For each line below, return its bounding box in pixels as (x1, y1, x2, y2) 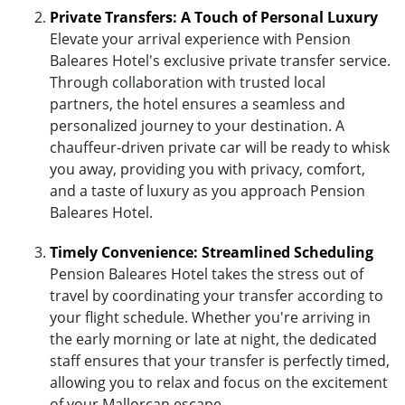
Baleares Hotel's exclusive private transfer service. (50, 50, 391, 71)
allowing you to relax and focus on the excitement (50, 372, 388, 392)
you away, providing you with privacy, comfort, (50, 158, 365, 179)
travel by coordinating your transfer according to (50, 285, 383, 306)
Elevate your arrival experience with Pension (50, 28, 351, 49)
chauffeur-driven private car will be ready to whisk (50, 137, 390, 157)
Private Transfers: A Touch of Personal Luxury (50, 6, 378, 27)
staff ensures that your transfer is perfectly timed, (50, 350, 390, 371)
